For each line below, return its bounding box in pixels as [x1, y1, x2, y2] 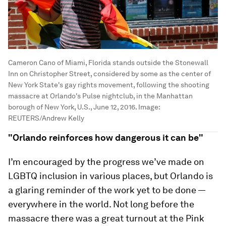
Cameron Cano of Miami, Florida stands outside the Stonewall [8, 59, 208, 67]
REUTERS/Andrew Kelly [8, 114, 84, 123]
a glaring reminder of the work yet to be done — [8, 185, 205, 196]
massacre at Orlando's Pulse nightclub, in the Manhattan [8, 92, 193, 100]
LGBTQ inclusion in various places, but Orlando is [8, 171, 213, 182]
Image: [137, 103, 160, 111]
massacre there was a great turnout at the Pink [8, 213, 204, 224]
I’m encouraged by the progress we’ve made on [8, 156, 204, 167]
